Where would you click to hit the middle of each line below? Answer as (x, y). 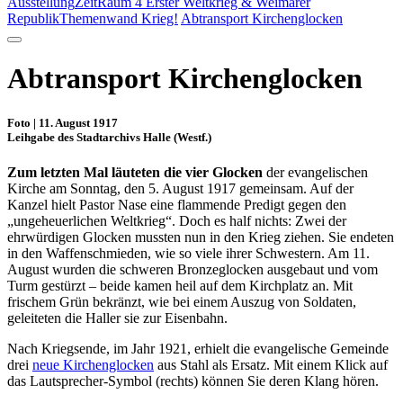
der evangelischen (315, 172)
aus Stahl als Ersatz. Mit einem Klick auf (271, 364)
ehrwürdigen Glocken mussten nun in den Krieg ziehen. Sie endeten (201, 237)
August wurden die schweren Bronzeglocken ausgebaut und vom (193, 269)
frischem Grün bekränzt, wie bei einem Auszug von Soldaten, (182, 301)
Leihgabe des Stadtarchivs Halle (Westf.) (109, 137)
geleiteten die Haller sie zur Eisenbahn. (117, 318)
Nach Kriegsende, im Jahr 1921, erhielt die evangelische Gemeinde (198, 348)
